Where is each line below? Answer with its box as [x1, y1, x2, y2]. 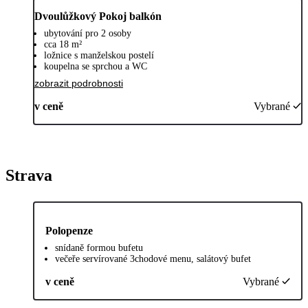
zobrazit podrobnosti [34, 77, 123, 89]
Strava [5, 166, 52, 184]
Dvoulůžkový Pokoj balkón [34, 10, 162, 22]
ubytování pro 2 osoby [44, 27, 131, 38]
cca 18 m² [44, 38, 82, 49]
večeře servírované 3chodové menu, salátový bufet [55, 253, 251, 264]
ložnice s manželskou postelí [44, 49, 154, 60]
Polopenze [45, 224, 93, 236]
